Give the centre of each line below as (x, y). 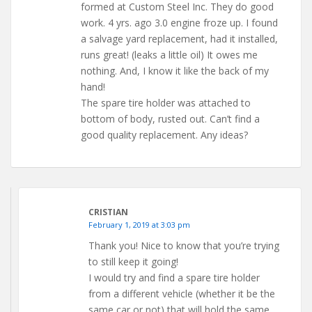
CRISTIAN (108, 212)
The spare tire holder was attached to (166, 103)
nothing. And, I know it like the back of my (175, 71)
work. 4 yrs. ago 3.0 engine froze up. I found (179, 23)
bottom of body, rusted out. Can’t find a (170, 119)
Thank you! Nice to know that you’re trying (184, 246)
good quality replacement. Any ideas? (164, 135)
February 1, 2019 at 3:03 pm (139, 225)
